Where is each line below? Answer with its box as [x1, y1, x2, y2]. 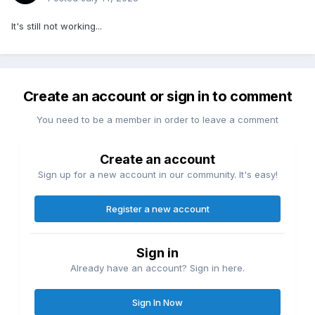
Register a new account [105, 203, 210, 215]
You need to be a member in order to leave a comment [37, 114, 278, 126]
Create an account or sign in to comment [22, 88, 292, 105]
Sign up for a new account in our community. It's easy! [37, 169, 278, 181]
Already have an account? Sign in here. [70, 262, 245, 274]
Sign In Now [132, 297, 183, 309]
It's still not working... [11, 20, 102, 32]
